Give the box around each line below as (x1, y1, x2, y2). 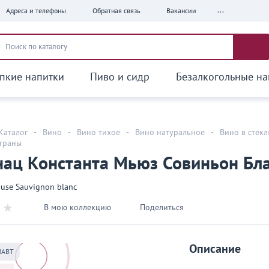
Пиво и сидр (90, 71, 150, 83)
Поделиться (140, 202, 184, 213)
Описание (189, 242, 241, 256)
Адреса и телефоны (6, 6, 66, 15)
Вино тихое (77, 127, 120, 138)
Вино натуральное (135, 127, 205, 138)
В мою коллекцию (44, 202, 111, 213)
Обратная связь (92, 6, 141, 15)
